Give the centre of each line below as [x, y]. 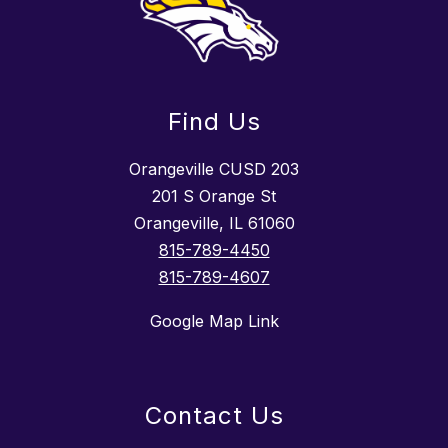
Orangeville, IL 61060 [214, 223]
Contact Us [214, 416]
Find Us [214, 122]
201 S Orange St [214, 196]
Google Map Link [214, 321]
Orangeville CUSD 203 [214, 169]
